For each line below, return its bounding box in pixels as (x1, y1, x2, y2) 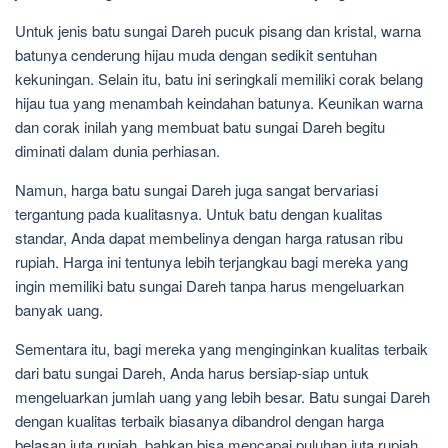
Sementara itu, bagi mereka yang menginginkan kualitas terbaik (15, 338, 428, 360)
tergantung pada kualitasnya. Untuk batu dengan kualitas (15, 203, 383, 225)
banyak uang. (15, 299, 103, 321)
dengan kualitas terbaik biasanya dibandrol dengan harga (15, 410, 384, 432)
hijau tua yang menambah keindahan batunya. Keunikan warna (15, 92, 423, 114)
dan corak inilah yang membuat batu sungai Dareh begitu (15, 116, 385, 138)
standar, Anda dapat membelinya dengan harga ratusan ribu (15, 227, 403, 249)
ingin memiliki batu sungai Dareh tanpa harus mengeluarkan (15, 275, 404, 297)
